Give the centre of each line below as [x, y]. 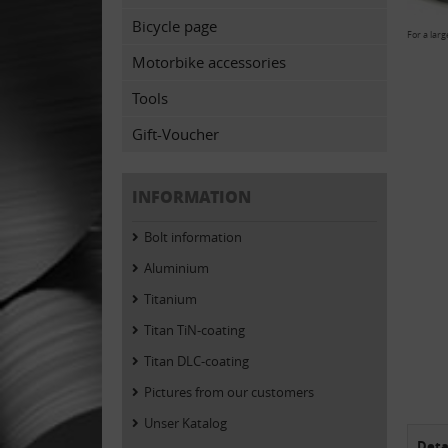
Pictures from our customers [229, 392]
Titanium [170, 299]
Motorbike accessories [209, 62]
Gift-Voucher [175, 134]
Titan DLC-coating [196, 361]
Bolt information [193, 237]
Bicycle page [174, 26]
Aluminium [176, 268]
